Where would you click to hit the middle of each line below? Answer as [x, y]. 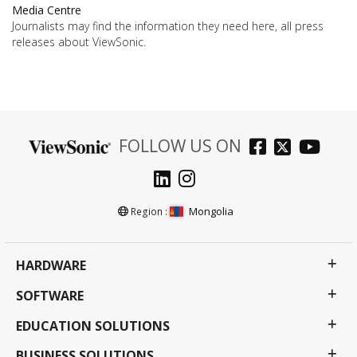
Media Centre [47, 10]
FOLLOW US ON [180, 146]
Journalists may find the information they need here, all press [168, 26]
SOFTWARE [50, 295]
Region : [149, 212]
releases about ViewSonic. [79, 42]
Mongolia [212, 212]
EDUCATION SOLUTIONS [93, 326]
